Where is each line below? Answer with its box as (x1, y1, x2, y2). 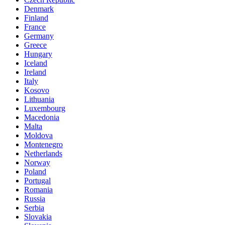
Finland (24, 14, 48, 23)
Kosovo (24, 86, 49, 95)
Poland (24, 167, 46, 176)
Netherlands (24, 149, 62, 158)
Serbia (24, 203, 44, 212)
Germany (24, 32, 54, 41)
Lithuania (24, 95, 54, 104)
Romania (24, 185, 53, 194)
